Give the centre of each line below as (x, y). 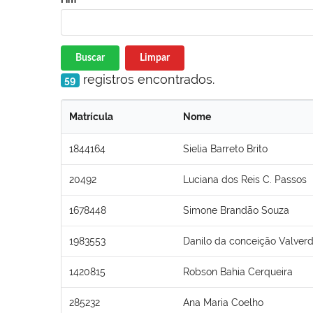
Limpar (154, 58)
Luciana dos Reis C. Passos (245, 179)
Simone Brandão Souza (236, 210)
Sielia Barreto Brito (225, 148)
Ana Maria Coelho (223, 302)
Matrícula (91, 116)
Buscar (90, 58)
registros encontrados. (147, 79)
